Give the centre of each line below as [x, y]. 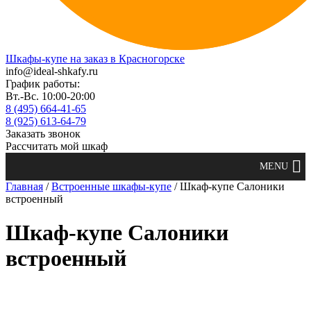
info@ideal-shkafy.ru [52, 71]
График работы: [43, 84]
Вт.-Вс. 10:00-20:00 [50, 96]
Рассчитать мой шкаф [57, 146]
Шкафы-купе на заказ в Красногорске [95, 59]
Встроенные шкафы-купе [111, 186]
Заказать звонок [43, 134]
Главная [24, 186]
